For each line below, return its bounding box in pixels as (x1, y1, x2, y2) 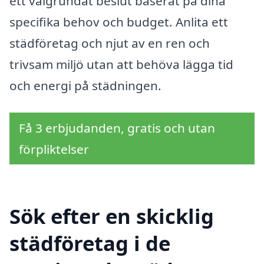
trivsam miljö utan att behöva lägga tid (9, 56, 233, 73)
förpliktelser (19, 140, 89, 157)
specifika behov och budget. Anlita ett (9, 14, 228, 31)
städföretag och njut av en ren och (9, 35, 210, 52)
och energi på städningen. (9, 77, 161, 94)
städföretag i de (9, 229, 170, 257)
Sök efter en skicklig (9, 202, 214, 230)
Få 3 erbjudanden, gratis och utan (19, 119, 215, 136)
